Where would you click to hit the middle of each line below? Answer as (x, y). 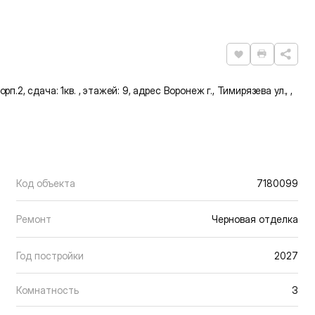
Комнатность (47, 290)
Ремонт (34, 219)
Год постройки (50, 255)
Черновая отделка (255, 219)
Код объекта (46, 183)
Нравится (263, 61)
